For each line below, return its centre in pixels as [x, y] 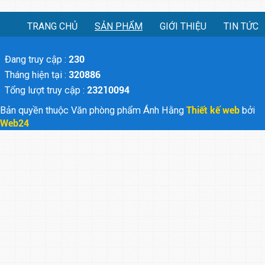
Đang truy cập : [35, 60]
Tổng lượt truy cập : [46, 91]
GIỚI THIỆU [183, 27]
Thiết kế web [214, 111]
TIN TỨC [241, 27]
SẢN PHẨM [119, 27]
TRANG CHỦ [52, 27]
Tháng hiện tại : [37, 75]
